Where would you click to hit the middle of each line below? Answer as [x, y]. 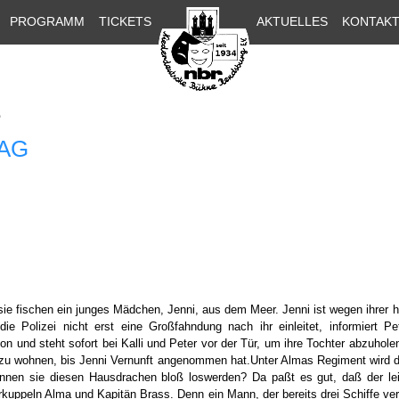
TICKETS [125, 21]
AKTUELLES [292, 21]
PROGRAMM [47, 21]
